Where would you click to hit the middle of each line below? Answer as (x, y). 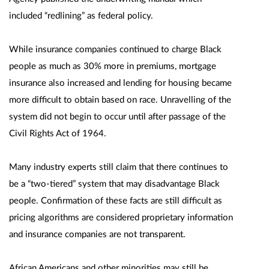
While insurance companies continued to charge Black (115, 50)
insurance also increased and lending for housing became (120, 83)
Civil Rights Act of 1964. (58, 134)
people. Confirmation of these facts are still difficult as (116, 201)
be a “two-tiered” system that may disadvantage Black (114, 184)
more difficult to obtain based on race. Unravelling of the (120, 100)
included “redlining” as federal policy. (81, 16)
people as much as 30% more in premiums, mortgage (113, 66)
